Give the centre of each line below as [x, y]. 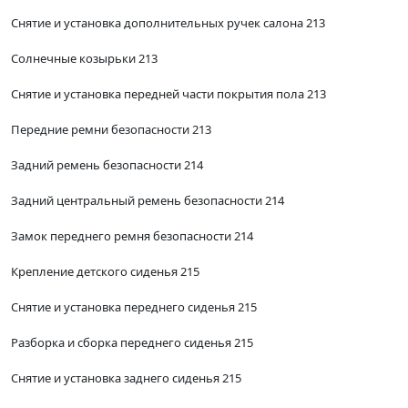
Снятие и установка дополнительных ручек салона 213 [168, 23]
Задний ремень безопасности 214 [107, 165]
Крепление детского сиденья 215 [105, 272]
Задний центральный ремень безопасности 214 [148, 201]
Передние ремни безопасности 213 [111, 130]
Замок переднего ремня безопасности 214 [132, 236]
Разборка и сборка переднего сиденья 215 [132, 343]
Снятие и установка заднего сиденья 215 [126, 378]
